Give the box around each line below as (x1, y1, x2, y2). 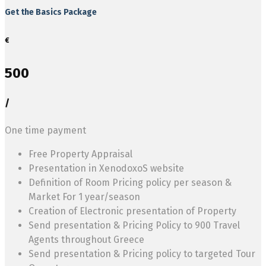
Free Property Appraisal (28, 148, 132, 160)
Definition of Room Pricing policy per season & (28, 176, 232, 188)
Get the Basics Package (5, 7, 97, 18)
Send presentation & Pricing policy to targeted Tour (28, 248, 255, 259)
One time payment (5, 124, 86, 136)
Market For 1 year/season (28, 191, 140, 202)
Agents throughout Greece (28, 233, 144, 245)
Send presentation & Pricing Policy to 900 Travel (28, 219, 240, 231)
